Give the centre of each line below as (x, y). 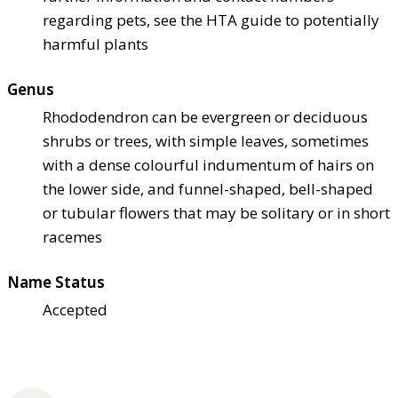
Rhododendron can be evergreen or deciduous (205, 117)
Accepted (75, 310)
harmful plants (96, 44)
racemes (72, 237)
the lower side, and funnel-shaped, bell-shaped (208, 189)
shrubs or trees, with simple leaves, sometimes (206, 141)
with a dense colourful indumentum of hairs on (208, 165)
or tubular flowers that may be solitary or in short (216, 213)
